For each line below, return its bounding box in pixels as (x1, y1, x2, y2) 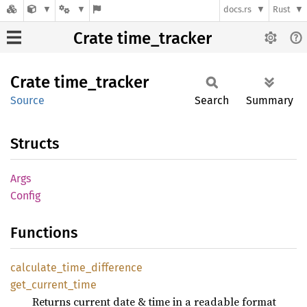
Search (195, 94, 229, 107)
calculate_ (10, 261, 62, 274)
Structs (10, 134, 59, 153)
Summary (246, 94, 293, 107)
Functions (10, 223, 77, 242)
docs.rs (223, 4, 252, 15)
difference (91, 261, 143, 274)
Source (10, 94, 45, 107)
